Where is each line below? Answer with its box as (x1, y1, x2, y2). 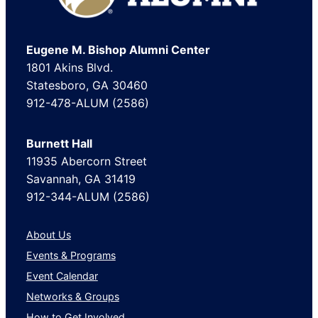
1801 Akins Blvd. (26, 60, 113, 75)
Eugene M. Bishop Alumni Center (26, 42, 210, 57)
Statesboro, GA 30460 (26, 77, 148, 92)
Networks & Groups (26, 290, 119, 303)
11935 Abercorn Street (26, 153, 147, 168)
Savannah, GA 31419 (26, 171, 136, 186)
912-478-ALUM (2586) (26, 95, 149, 110)
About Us (26, 228, 71, 241)
